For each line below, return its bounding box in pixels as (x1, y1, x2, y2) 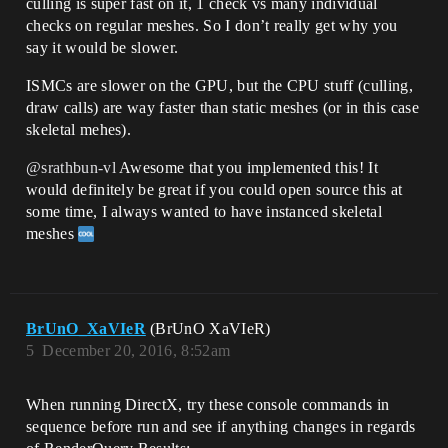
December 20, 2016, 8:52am (42, 342, 231, 360)
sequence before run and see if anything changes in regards (26, 418, 416, 436)
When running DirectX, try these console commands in (26, 396, 390, 414)
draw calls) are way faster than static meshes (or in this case (26, 99, 419, 117)
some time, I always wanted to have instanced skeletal (26, 203, 382, 221)
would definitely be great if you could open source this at (26, 181, 403, 199)
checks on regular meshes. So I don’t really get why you (26, 17, 398, 35)
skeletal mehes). (26, 121, 132, 139)
